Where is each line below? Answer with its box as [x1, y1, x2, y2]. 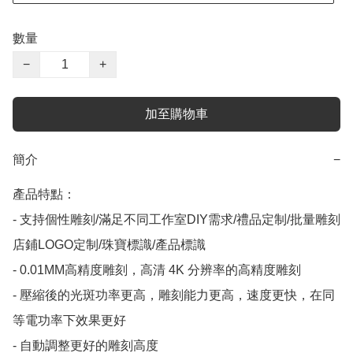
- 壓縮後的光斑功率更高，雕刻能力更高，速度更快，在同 [13, 288, 335, 303]
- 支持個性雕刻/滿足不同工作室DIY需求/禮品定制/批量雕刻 [13, 213, 340, 227]
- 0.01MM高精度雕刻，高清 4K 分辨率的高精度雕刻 [13, 263, 301, 277]
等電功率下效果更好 [13, 314, 126, 328]
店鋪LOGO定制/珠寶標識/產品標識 [13, 238, 206, 252]
